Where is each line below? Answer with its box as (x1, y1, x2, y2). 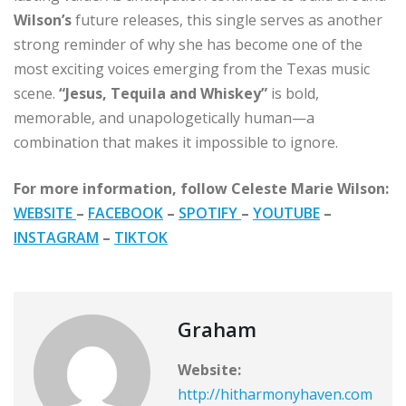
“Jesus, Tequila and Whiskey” (59, 83, 267, 104)
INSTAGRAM (14, 227, 99, 248)
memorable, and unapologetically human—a (14, 108, 314, 129)
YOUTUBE (253, 203, 320, 224)
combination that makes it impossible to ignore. (14, 132, 338, 153)
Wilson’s (14, 10, 75, 31)
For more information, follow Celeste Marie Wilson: (14, 179, 389, 199)
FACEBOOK (88, 203, 163, 224)
